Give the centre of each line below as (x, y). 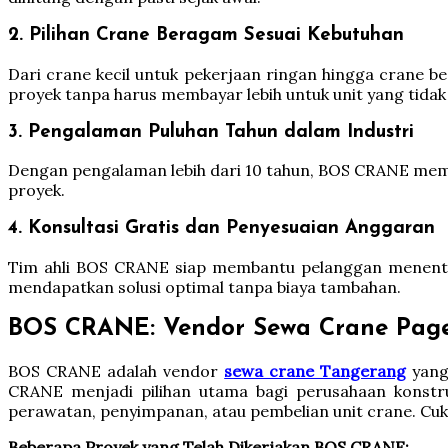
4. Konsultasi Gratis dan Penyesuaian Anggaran (221, 229)
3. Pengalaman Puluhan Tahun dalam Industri (211, 132)
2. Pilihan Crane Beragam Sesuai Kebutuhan (206, 36)
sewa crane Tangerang (315, 370)
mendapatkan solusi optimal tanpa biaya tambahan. (204, 286)
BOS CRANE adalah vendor (116, 370)
